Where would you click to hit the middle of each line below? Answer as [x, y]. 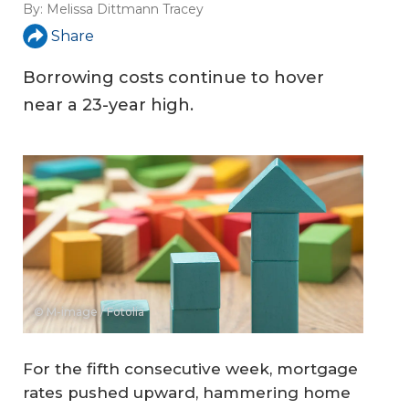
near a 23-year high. [108, 105]
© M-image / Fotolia [89, 312]
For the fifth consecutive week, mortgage [190, 368]
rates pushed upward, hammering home [187, 392]
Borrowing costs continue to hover [173, 78]
